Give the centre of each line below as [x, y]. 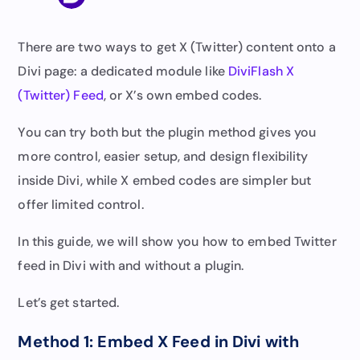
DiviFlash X [261, 71]
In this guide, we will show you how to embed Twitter [177, 241]
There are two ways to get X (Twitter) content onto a [177, 47]
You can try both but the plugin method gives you [167, 132]
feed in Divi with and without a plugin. [131, 265]
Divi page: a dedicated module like [123, 71]
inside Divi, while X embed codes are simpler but [165, 180]
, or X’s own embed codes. [182, 95]
